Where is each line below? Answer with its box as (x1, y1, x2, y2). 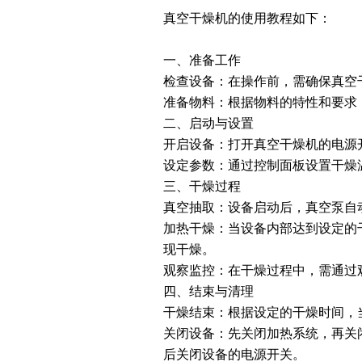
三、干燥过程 (163, 179, 241, 193)
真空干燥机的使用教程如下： (163, 11, 331, 25)
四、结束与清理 (163, 284, 254, 298)
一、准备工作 (163, 53, 241, 67)
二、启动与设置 (163, 116, 254, 130)
